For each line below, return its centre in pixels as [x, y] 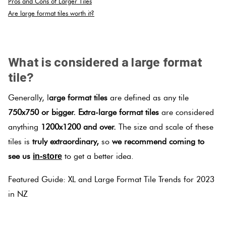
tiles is [20, 141]
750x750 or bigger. [42, 112]
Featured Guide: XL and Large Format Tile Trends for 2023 [111, 180]
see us [20, 156]
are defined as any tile [149, 97]
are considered [188, 112]
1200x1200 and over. [80, 127]
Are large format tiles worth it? [51, 13]
